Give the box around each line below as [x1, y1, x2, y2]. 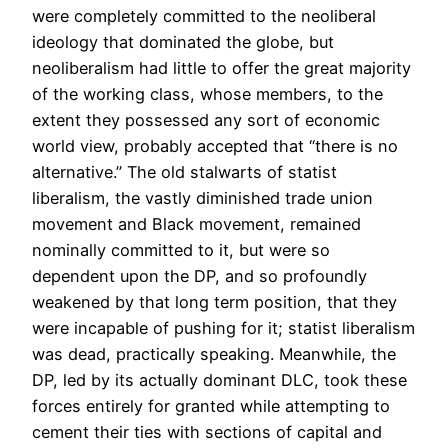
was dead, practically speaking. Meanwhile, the [32, 343, 396, 364]
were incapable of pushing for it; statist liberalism [32, 317, 415, 338]
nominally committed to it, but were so [32, 239, 330, 260]
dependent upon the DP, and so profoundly [32, 265, 367, 286]
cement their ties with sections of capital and [32, 421, 382, 442]
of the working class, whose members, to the [32, 83, 383, 104]
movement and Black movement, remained [32, 213, 361, 234]
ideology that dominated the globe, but [32, 31, 334, 52]
